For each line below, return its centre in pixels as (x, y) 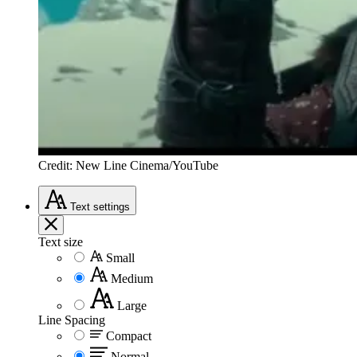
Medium (132, 278)
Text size (61, 241)
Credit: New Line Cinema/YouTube (128, 165)
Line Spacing (72, 320)
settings (112, 206)
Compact (129, 335)
